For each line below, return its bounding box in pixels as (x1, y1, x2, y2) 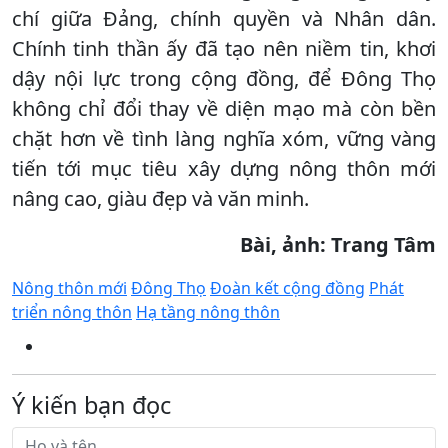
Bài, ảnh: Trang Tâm (240, 230, 436, 258)
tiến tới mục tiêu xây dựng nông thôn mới (12, 154, 436, 182)
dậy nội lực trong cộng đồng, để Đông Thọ (12, 64, 436, 92)
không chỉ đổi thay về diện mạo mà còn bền (12, 94, 436, 122)
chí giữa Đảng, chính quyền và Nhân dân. (12, 4, 436, 32)
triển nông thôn (12, 300, 132, 323)
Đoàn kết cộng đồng (210, 276, 365, 299)
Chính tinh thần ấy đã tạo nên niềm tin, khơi (12, 34, 436, 62)
